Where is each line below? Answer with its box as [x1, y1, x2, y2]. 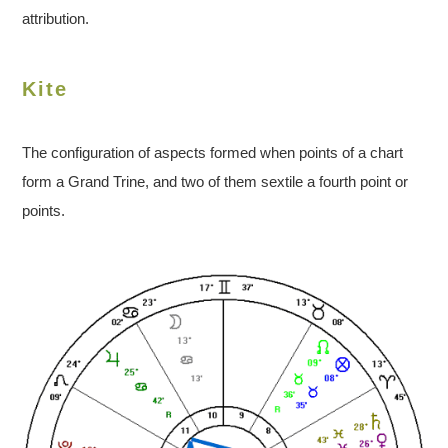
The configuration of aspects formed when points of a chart [22, 143, 404, 161]
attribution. [22, 9, 90, 27]
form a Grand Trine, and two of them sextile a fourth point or [22, 172, 409, 190]
